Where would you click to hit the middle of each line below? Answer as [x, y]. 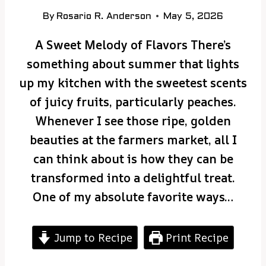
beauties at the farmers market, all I [133, 140]
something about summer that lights [133, 64]
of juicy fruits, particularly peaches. [133, 102]
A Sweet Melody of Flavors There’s [133, 45]
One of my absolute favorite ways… [133, 197]
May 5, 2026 [194, 16]
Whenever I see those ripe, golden [133, 121]
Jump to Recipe [92, 237]
